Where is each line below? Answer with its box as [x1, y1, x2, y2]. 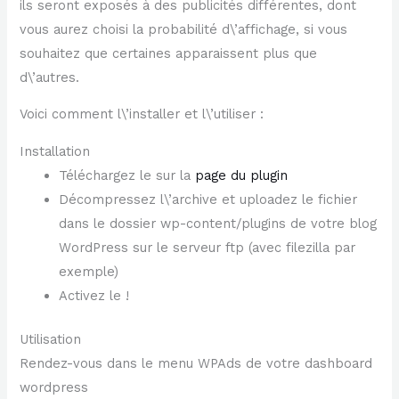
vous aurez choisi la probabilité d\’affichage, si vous [20, 20, 348, 37]
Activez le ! [59, 287, 130, 304]
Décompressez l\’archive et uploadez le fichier [59, 191, 358, 208]
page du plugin [195, 167, 289, 183]
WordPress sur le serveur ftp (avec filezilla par [59, 239, 356, 256]
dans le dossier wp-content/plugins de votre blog [59, 215, 378, 232]
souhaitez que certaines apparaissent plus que [20, 45, 318, 61]
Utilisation [20, 330, 82, 347]
